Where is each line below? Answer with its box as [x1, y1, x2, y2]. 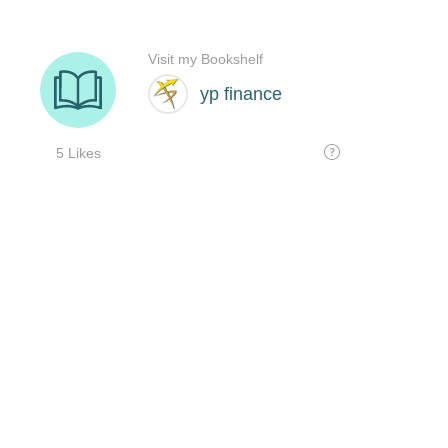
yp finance [200, 83, 282, 104]
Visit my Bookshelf [148, 51, 263, 67]
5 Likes [55, 145, 101, 161]
